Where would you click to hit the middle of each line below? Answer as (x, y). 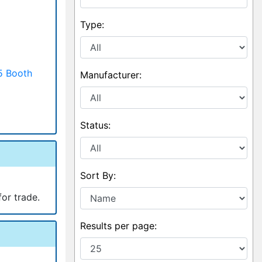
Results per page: (119, 226)
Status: (96, 125)
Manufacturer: (111, 75)
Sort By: (98, 175)
